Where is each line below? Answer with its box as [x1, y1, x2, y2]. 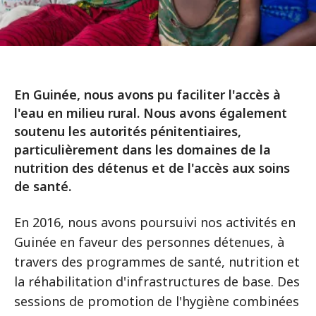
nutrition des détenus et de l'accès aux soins [14, 159, 290, 176]
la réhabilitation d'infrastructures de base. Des [14, 273, 300, 290]
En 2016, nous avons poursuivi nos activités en [14, 214, 296, 231]
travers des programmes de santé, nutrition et [14, 253, 300, 270]
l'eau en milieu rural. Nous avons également [14, 104, 287, 121]
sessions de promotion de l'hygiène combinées [14, 293, 299, 310]
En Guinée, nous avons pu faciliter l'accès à [14, 86, 281, 103]
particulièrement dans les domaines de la [14, 141, 271, 158]
